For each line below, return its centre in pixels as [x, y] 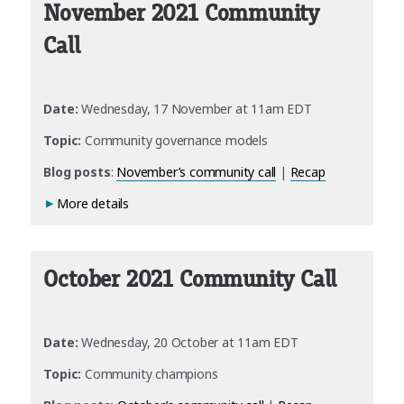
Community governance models [174, 141]
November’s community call [197, 172]
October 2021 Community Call [190, 280]
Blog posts [77, 172]
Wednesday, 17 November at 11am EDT [197, 109]
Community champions [150, 374]
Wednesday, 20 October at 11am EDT [190, 343]
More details [93, 204]
